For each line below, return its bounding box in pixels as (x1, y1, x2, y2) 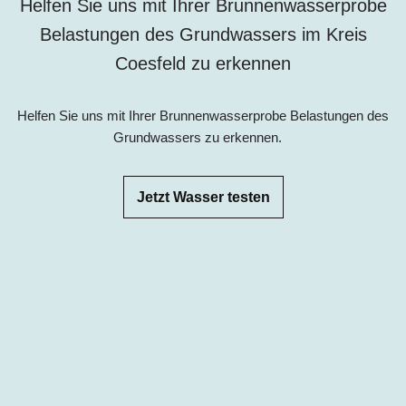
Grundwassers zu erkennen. (113, 130, 293, 146)
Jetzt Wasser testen (136, 189, 270, 206)
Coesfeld (115, 53, 186, 74)
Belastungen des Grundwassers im (39, 24, 326, 45)
